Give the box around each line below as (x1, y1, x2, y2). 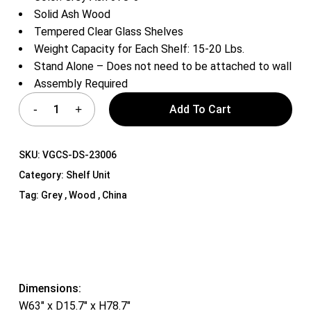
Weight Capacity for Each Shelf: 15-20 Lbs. (33, 42, 244, 56)
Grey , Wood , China (40, 189, 127, 201)
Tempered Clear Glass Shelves (33, 24, 183, 38)
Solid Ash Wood (33, 7, 110, 21)
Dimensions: (18, 281, 81, 295)
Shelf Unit (65, 169, 110, 180)
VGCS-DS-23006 (42, 149, 117, 160)
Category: (18, 169, 66, 180)
